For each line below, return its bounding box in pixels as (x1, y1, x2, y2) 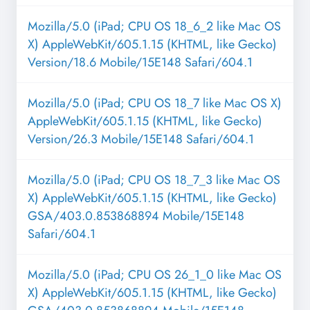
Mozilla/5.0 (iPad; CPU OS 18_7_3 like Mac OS (28, 171, 280, 190)
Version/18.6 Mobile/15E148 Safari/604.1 (28, 53, 253, 72)
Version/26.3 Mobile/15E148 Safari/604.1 (28, 130, 254, 149)
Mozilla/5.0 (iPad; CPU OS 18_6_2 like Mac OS (28, 17, 281, 36)
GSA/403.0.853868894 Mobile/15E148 (28, 207, 244, 226)
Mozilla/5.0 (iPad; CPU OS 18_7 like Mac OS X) (28, 94, 282, 113)
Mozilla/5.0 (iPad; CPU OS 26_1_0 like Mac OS (28, 266, 282, 284)
